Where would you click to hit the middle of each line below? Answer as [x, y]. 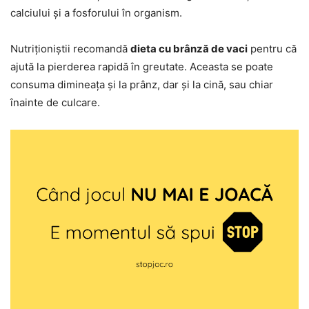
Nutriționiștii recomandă [70, 49]
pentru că [272, 49]
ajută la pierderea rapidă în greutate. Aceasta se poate [142, 67]
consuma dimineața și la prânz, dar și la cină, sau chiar [142, 85]
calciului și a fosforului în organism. [96, 13]
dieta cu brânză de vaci [189, 49]
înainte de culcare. [55, 103]
